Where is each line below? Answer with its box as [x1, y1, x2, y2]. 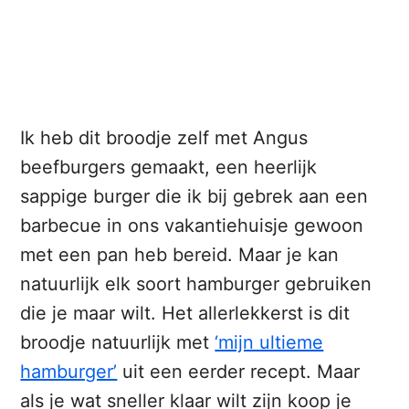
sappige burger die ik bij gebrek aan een [20, 185, 369, 208]
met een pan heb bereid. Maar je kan [20, 244, 340, 267]
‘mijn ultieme [215, 331, 324, 354]
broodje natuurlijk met [20, 331, 215, 354]
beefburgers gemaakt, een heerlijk [20, 156, 318, 179]
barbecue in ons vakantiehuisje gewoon [20, 215, 364, 237]
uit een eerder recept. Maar [117, 361, 361, 383]
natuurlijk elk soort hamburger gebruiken [20, 273, 372, 296]
